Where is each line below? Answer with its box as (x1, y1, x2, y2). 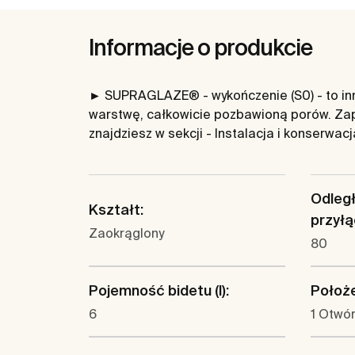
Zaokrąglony (89, 225, 164, 240)
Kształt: (89, 200, 143, 218)
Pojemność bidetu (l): (89, 282, 229, 300)
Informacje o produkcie (89, 35, 312, 60)
